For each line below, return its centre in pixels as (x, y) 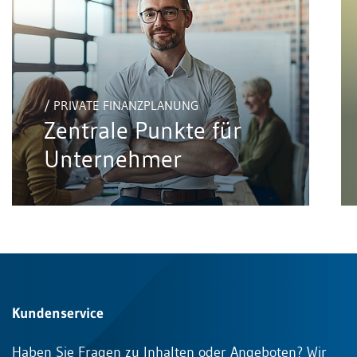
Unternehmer (113, 159)
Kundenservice (58, 313)
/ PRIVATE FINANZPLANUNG (121, 105)
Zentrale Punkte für (143, 130)
